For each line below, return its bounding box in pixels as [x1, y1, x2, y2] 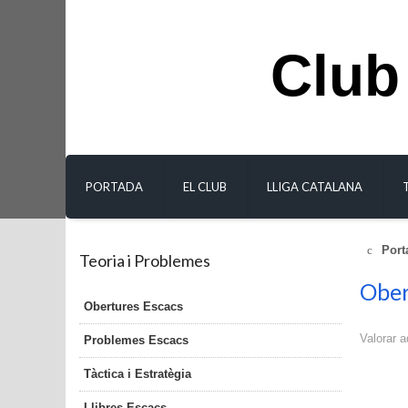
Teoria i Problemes [79, 250, 210, 270]
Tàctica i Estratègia [84, 366, 191, 381]
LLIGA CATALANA [267, 179, 362, 194]
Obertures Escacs [84, 299, 183, 313]
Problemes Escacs [84, 332, 189, 347]
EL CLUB [183, 179, 227, 194]
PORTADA [86, 179, 143, 194]
